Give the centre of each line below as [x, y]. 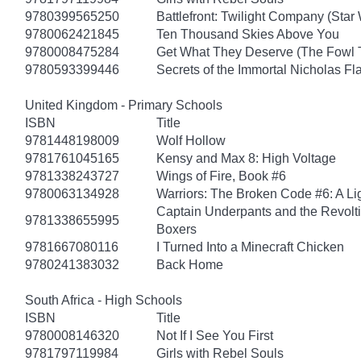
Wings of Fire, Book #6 [221, 176]
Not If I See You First [215, 335]
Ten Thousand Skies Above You [248, 34]
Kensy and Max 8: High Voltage [246, 158]
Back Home [190, 264]
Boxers [176, 229]
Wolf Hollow [191, 140]
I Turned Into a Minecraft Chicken [250, 247]
